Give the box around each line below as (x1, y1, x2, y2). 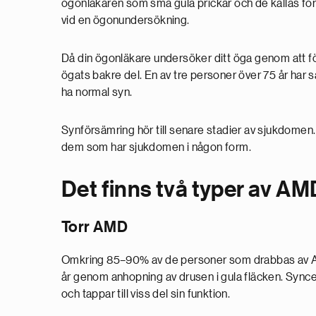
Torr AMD (61, 219, 128, 235)
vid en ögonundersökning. (61, 15, 190, 26)
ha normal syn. (61, 87, 133, 98)
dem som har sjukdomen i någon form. (61, 142, 251, 153)
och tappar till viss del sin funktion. (61, 288, 231, 300)
